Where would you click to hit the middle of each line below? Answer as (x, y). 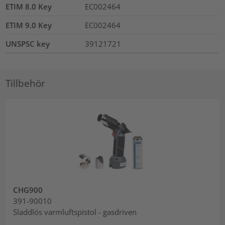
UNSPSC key (28, 44)
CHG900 (28, 190)
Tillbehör (26, 83)
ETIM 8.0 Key (29, 7)
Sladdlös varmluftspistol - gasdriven (75, 212)
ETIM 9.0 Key (29, 25)
